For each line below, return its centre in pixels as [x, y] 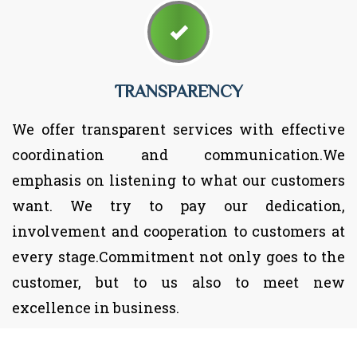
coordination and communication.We [178, 154]
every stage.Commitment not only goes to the [178, 256]
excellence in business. [96, 307]
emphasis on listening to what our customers [178, 180]
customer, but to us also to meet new [178, 282]
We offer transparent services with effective [178, 129]
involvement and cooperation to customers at [178, 231]
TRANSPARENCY [178, 90]
